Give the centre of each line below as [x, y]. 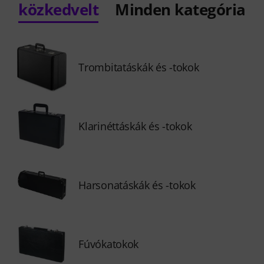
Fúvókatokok [109, 244]
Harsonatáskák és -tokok [137, 185]
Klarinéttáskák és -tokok [135, 126]
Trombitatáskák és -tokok [139, 67]
